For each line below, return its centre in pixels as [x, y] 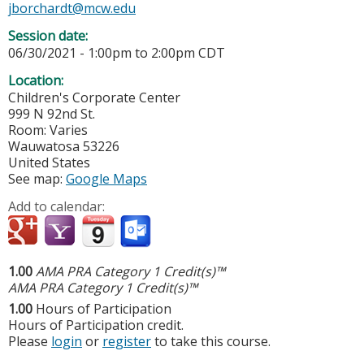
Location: [37, 81]
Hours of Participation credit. [96, 325]
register [127, 342]
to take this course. [211, 342]
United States [49, 163]
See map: [37, 179]
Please [30, 342]
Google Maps [106, 179]
